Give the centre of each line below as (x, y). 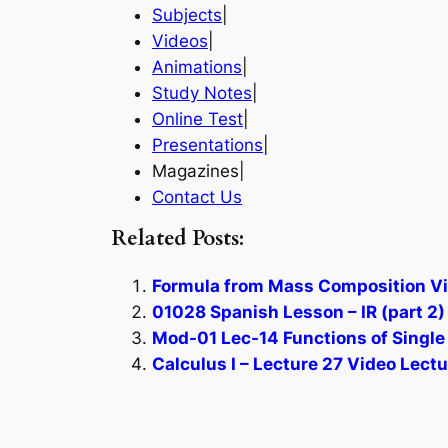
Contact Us (197, 196)
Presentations (207, 144)
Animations (197, 66)
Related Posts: (178, 239)
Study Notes (202, 92)
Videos (180, 40)
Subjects (187, 14)
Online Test (197, 118)
